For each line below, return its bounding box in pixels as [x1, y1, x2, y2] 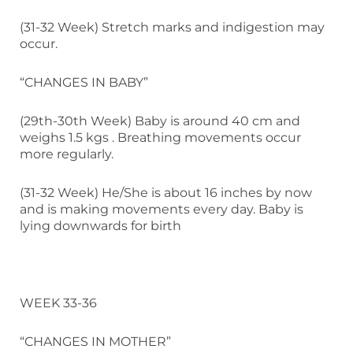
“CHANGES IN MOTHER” [20, 333, 171, 349]
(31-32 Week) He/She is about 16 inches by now [20, 184, 312, 200]
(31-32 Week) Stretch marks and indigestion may [20, 19, 325, 35]
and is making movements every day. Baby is [20, 201, 303, 217]
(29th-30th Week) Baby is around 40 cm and [20, 113, 300, 128]
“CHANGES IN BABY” [20, 74, 148, 90]
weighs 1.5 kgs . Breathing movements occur [20, 129, 301, 145]
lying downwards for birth [20, 217, 181, 233]
